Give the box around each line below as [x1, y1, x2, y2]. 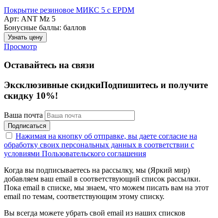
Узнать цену [8, 33, 43, 41]
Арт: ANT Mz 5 [4, 14, 55, 23]
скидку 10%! [4, 91, 58, 101]
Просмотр [4, 42, 37, 51]
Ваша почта [4, 110, 43, 119]
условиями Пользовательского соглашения [4, 149, 146, 158]
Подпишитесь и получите [101, 80, 208, 91]
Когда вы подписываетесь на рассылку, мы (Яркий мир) [4, 165, 190, 174]
